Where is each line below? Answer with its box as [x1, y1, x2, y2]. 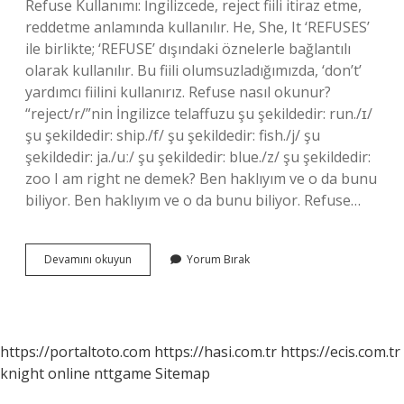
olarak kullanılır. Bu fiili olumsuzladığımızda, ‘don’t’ [25, 60, 362, 80]
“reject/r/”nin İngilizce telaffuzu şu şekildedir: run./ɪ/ [25, 104, 372, 124]
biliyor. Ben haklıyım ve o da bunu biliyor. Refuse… [25, 190, 361, 210]
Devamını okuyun [44, 252, 132, 267]
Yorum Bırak [187, 252, 250, 267]
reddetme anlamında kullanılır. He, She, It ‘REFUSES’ [25, 17, 370, 37]
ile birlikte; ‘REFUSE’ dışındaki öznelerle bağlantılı [25, 39, 351, 59]
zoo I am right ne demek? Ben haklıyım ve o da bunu [25, 169, 377, 188]
